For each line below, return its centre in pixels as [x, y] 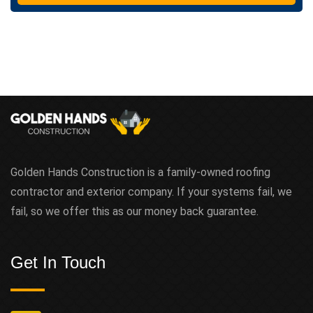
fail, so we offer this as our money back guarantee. [134, 212]
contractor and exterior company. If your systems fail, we [151, 192]
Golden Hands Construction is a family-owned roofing [140, 173]
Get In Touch [58, 263]
